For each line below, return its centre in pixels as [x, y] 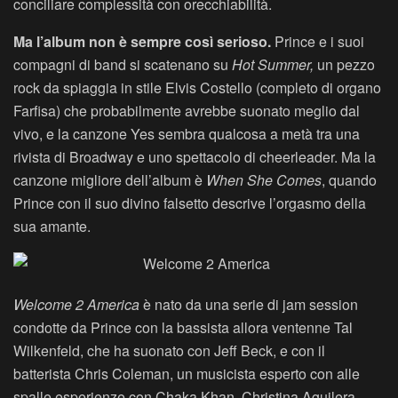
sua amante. [52, 227]
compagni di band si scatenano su [123, 65]
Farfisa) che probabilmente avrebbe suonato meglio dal [187, 111]
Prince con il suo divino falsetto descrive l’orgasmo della [190, 203]
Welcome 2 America [78, 305]
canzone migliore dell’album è [108, 180]
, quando [349, 180]
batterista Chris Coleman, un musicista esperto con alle [187, 374]
